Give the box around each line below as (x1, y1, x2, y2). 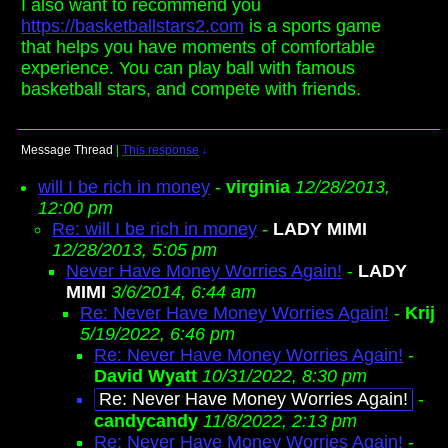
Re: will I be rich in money (52, 219, 257, 239)
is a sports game (244, 16, 381, 36)
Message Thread (21, 143, 113, 157)
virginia (226, 177, 290, 197)
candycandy (94, 411, 198, 431)
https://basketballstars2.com (21, 16, 244, 36)
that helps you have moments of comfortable (21, 37, 375, 57)
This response (122, 143, 199, 157)
